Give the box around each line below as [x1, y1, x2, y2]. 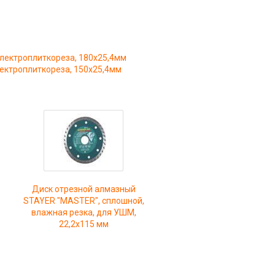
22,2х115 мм [58, 219, 109, 229]
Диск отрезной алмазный [31, 184, 136, 194]
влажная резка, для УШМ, [31, 207, 136, 217]
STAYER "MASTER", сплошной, [23, 195, 144, 206]
